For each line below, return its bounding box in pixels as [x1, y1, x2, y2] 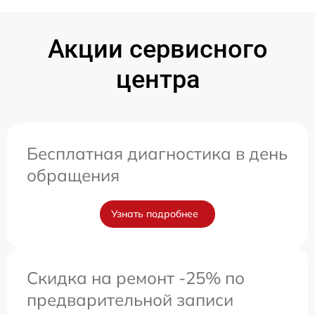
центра [115, 65, 200, 95]
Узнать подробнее [111, 207, 198, 221]
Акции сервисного [47, 34, 268, 65]
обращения [27, 165, 120, 186]
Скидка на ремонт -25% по [27, 267, 245, 289]
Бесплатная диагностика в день [27, 143, 288, 165]
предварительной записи [27, 289, 233, 311]
